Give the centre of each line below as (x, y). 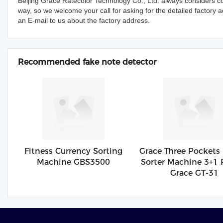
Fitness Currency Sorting (73, 151)
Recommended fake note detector (87, 62)
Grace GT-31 (194, 173)
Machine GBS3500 (73, 162)
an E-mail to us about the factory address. (84, 20)
